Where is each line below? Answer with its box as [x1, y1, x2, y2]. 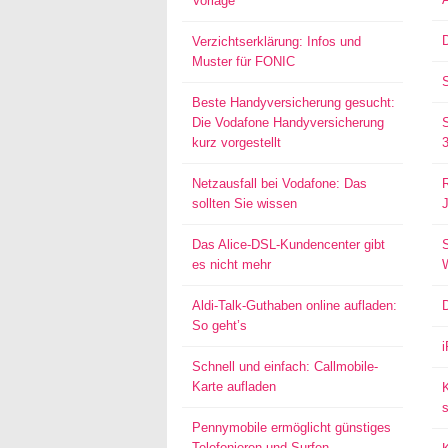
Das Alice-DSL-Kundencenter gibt [192, 237, 385, 252]
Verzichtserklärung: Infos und [192, 34, 361, 49]
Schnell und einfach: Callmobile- [192, 359, 378, 374]
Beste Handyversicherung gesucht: [192, 95, 395, 110]
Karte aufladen [192, 379, 276, 394]
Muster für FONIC [192, 54, 295, 69]
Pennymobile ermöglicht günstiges [192, 420, 391, 435]
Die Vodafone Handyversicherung [192, 115, 384, 130]
